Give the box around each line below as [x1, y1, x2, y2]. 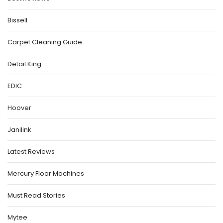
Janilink [7, 124, 31, 134]
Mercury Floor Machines [7, 168, 84, 178]
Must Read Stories [7, 190, 65, 200]
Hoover [7, 103, 31, 112]
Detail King [7, 59, 41, 69]
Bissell [7, 15, 27, 25]
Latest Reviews [7, 146, 55, 156]
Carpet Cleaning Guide [7, 37, 82, 47]
